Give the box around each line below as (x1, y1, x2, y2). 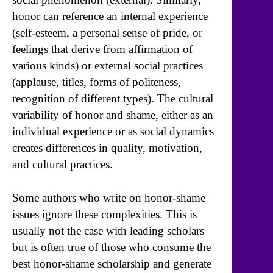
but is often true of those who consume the (12, 240, 211, 253)
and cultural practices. (12, 158, 113, 171)
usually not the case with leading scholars (12, 224, 204, 237)
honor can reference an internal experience (12, 10, 208, 23)
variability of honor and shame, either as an (12, 108, 213, 122)
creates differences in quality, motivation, (12, 141, 202, 155)
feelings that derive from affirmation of (12, 43, 193, 56)
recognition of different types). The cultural (12, 92, 213, 105)
